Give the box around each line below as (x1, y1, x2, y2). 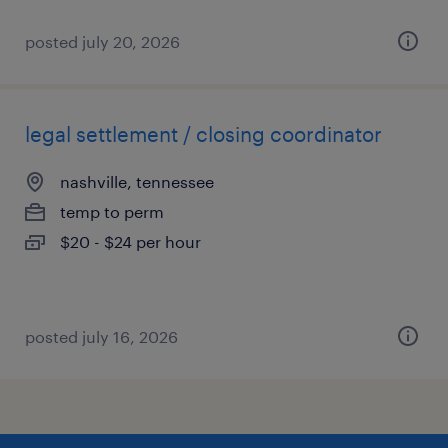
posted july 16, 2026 (25, 327, 178, 346)
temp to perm (60, 202, 164, 221)
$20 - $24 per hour (60, 232, 201, 251)
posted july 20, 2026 (25, 32, 180, 51)
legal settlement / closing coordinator (25, 122, 382, 146)
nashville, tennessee (60, 172, 214, 191)
